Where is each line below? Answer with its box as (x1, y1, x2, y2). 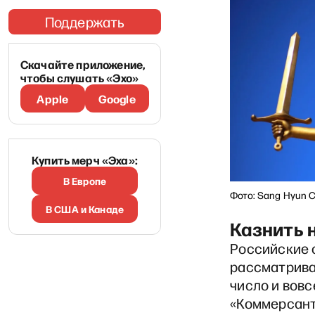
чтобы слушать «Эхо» (20, 70, 139, 85)
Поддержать (44, 13, 125, 31)
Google (98, 91, 136, 106)
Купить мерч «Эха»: (32, 152, 138, 167)
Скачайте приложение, (20, 56, 146, 72)
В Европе (63, 174, 107, 188)
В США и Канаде (46, 202, 124, 216)
